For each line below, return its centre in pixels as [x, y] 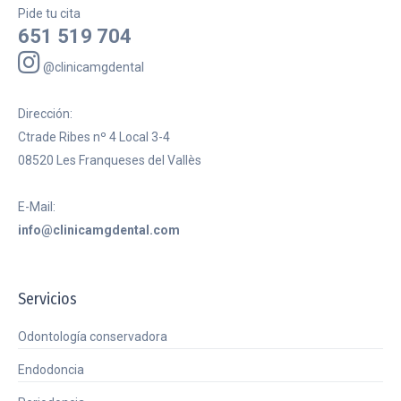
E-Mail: [37, 207]
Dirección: [45, 114]
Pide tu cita [49, 13]
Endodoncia [51, 370]
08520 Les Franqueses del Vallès [110, 160]
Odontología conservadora [93, 337]
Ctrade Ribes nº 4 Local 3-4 [94, 137]
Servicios [47, 299]
